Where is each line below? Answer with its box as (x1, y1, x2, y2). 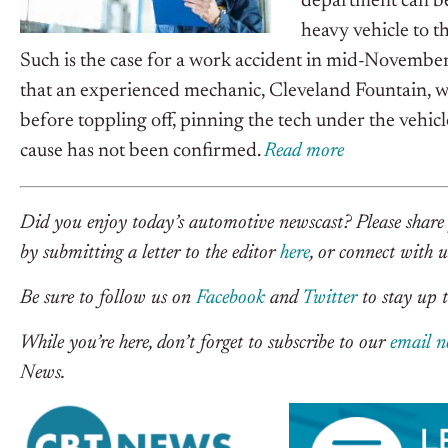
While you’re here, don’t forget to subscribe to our (20, 333, 390, 354)
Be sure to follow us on (20, 288, 196, 309)
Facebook (196, 288, 265, 309)
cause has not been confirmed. (20, 141, 264, 162)
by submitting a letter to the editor (20, 243, 280, 264)
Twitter (302, 288, 357, 309)
